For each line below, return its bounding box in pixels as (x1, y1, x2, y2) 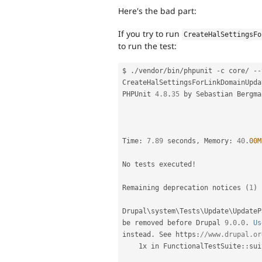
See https (155, 230, 196, 239)
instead (122, 230, 151, 239)
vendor (139, 66, 163, 75)
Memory (200, 136, 229, 145)
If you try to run (118, 27, 182, 39)
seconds (163, 136, 196, 145)
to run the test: (118, 40, 177, 51)
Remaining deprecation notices (122, 183, 245, 192)
